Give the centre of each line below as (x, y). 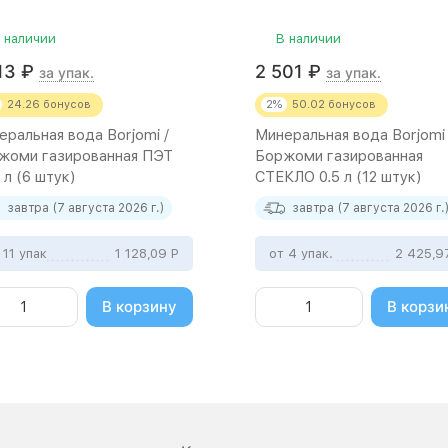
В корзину (139, 306)
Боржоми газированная (339, 156)
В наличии (308, 38)
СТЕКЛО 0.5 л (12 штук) (338, 177)
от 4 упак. (301, 253)
